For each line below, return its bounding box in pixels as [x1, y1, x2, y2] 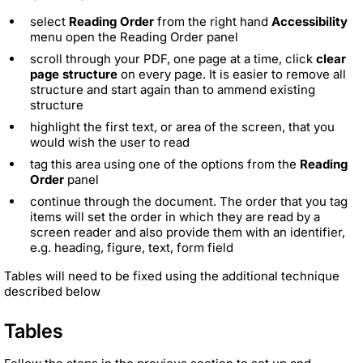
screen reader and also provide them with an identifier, [30, 224, 345, 240]
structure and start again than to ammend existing [30, 81, 315, 97]
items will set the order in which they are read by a [30, 208, 320, 224]
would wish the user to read [30, 134, 190, 150]
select [30, 13, 69, 29]
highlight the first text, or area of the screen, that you [30, 118, 335, 135]
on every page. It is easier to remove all [117, 66, 346, 82]
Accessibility [271, 13, 348, 29]
